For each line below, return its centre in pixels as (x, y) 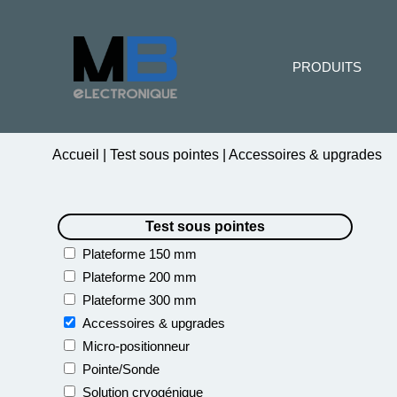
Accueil (78, 155)
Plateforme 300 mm (140, 300)
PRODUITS (327, 67)
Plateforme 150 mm (140, 254)
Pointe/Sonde (121, 369)
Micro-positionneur (136, 346)
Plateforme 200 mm (140, 277)
